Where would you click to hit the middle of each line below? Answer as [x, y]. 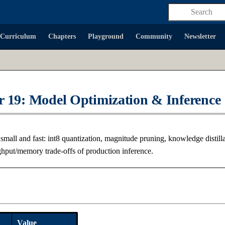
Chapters [62, 36]
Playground [106, 36]
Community [154, 36]
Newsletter [200, 36]
